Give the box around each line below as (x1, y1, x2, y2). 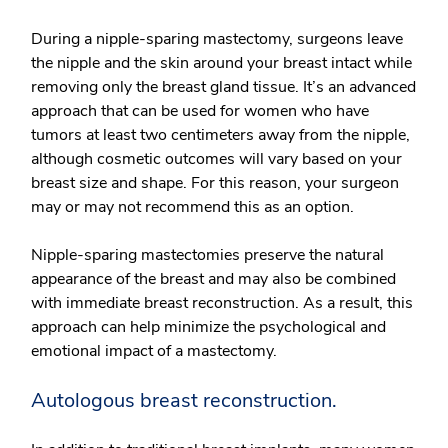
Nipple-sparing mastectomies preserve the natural (31, 244, 384, 266)
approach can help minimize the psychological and (31, 316, 386, 338)
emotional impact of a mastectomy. (31, 340, 281, 362)
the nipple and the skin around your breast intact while (31, 52, 412, 74)
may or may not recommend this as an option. (31, 196, 358, 218)
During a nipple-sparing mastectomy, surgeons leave (31, 28, 403, 50)
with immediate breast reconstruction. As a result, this (31, 292, 413, 314)
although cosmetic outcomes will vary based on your (31, 148, 402, 170)
